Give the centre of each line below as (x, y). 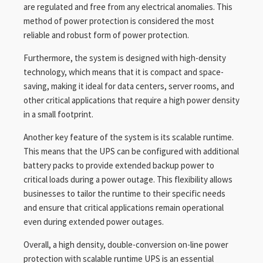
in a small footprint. (58, 114)
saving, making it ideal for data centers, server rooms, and (129, 86)
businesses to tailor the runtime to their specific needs (124, 193)
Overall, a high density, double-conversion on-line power (126, 245)
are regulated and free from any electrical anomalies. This (128, 7)
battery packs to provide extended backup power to (119, 165)
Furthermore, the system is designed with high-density (125, 58)
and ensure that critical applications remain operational (124, 208)
